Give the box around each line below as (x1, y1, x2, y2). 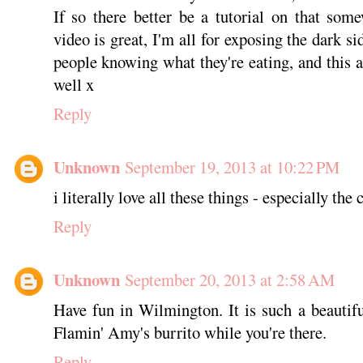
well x (53, 73, 94, 96)
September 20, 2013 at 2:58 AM (124, 268, 335, 292)
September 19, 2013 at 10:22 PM (124, 156, 340, 179)
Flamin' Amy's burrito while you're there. (53, 321, 327, 344)
